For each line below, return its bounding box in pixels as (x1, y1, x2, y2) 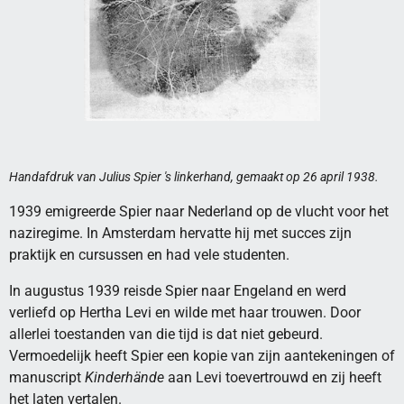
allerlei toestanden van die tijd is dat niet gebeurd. (9, 326, 323, 344)
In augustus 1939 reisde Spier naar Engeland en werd (9, 282, 346, 300)
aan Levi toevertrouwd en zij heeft (164, 369, 381, 387)
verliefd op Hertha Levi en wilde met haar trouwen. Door (9, 304, 361, 322)
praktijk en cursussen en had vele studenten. (9, 245, 289, 263)
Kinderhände (85, 369, 164, 387)
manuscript (9, 369, 85, 387)
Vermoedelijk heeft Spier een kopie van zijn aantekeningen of (9, 347, 395, 365)
